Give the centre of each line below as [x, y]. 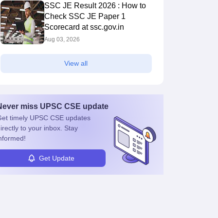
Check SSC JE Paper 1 [85, 16]
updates [77, 118]
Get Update [57, 158]
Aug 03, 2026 [62, 39]
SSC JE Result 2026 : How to [95, 6]
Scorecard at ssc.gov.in [84, 27]
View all [76, 63]
